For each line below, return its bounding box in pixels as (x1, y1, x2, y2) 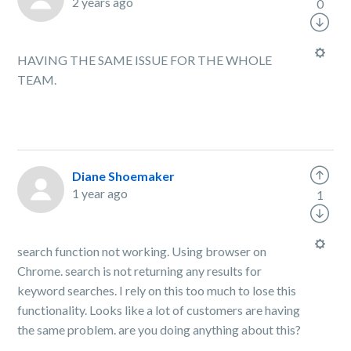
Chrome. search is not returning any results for (17, 263, 262, 278)
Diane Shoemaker (72, 168, 175, 183)
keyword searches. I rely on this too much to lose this (17, 283, 297, 298)
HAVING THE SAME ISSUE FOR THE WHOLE (17, 52, 273, 67)
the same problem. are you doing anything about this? (17, 322, 302, 337)
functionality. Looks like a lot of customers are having (17, 302, 301, 317)
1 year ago (72, 186, 128, 201)
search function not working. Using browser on (17, 244, 267, 259)
